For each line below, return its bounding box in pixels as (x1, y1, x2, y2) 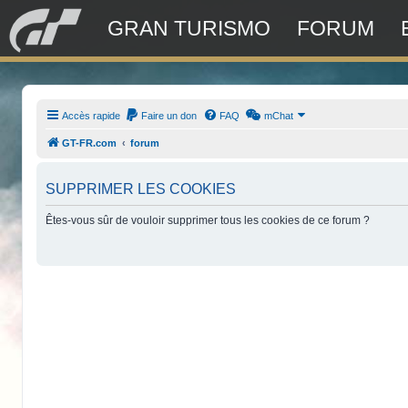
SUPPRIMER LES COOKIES (46, 181, 237, 197)
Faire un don (141, 110, 198, 121)
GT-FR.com (62, 138, 117, 148)
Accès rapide (62, 110, 121, 121)
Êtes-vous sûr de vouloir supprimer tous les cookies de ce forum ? (46, 214, 371, 227)
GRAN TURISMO (107, 16, 270, 40)
